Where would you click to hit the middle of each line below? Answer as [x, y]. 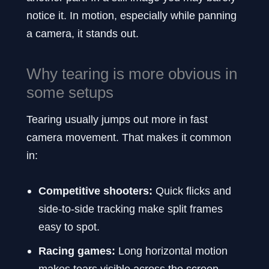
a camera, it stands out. [83, 34]
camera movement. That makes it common [129, 137]
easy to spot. [69, 226]
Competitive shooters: [95, 190]
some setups [70, 92]
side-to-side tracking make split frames [131, 208]
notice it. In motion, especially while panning [131, 16]
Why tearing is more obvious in [132, 74]
